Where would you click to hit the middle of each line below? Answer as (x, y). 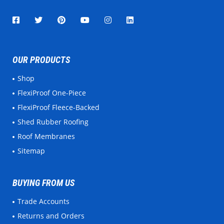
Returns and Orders (53, 215)
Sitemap (33, 150)
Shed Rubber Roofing (55, 121)
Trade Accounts (45, 201)
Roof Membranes (48, 136)
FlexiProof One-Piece (53, 92)
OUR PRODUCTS (41, 60)
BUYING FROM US (43, 182)
